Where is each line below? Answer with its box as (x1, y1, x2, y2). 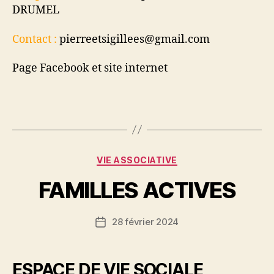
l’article (100, 243, 131, 255)
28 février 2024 (111, 216, 179, 228)
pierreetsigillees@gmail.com (59, 32, 210, 46)
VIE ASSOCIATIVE (97, 154, 177, 165)
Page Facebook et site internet (12, 61, 168, 75)
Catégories (136, 150, 191, 164)
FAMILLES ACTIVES (38, 177, 236, 204)
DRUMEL (12, 3, 59, 17)
